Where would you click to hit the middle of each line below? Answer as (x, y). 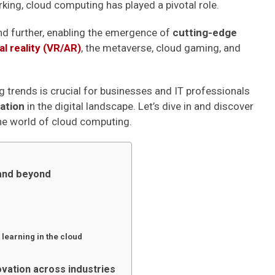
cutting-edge (205, 33)
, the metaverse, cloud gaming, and (161, 48)
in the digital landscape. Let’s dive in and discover (140, 106)
